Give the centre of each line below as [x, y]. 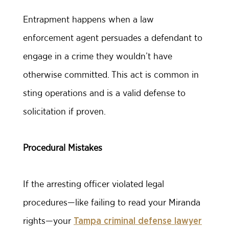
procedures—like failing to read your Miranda [112, 202]
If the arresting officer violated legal [94, 184]
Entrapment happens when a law [88, 19]
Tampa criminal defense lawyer [138, 221]
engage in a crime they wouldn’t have [98, 56]
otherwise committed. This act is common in [111, 74]
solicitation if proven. [64, 111]
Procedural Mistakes [64, 147]
